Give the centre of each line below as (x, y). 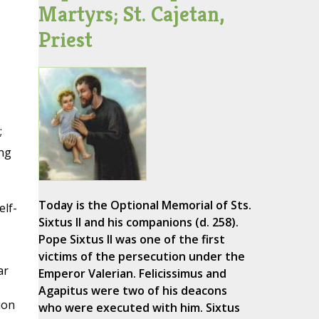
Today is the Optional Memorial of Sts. (145, 205)
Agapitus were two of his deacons (132, 291)
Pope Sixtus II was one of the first (131, 240)
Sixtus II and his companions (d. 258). (138, 223)
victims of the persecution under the (141, 257)
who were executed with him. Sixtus (139, 308)
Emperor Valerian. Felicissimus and (132, 274)
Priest (65, 40)
